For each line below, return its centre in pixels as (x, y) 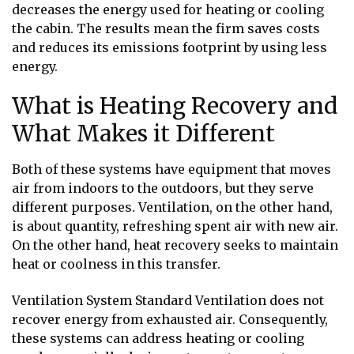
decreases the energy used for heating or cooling (168, 10)
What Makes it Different (143, 134)
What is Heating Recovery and (175, 106)
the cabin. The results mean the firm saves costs (166, 29)
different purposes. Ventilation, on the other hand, (172, 207)
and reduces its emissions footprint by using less (169, 48)
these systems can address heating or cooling (158, 338)
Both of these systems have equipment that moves (171, 169)
